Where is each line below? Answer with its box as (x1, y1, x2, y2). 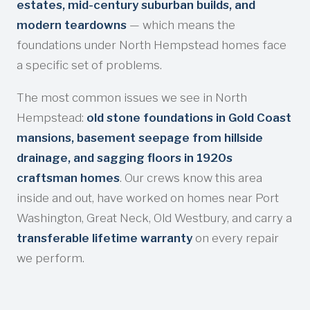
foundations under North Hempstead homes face (17, 37, 286, 52)
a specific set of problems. (17, 57, 162, 72)
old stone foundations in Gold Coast (86, 110, 291, 125)
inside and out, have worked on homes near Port (17, 190, 279, 205)
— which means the (127, 17, 235, 32)
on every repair (192, 230, 279, 245)
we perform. (17, 250, 84, 265)
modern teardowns (17, 17, 127, 32)
